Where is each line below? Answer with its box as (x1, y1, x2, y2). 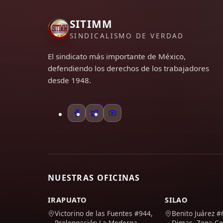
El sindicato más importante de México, (48, 51, 186, 61)
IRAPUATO (48, 195, 87, 205)
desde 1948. (48, 75, 91, 85)
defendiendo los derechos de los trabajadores (48, 63, 209, 73)
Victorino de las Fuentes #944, (55, 209, 153, 218)
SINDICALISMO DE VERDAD (70, 31, 184, 40)
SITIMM (70, 17, 113, 31)
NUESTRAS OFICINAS (48, 172, 140, 183)
